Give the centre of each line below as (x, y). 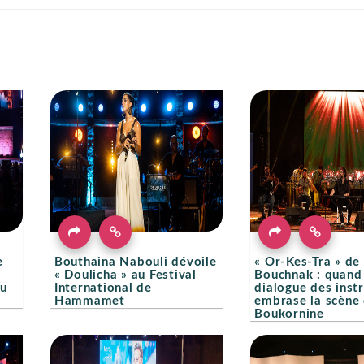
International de (103, 288)
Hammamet (89, 301)
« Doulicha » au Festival (125, 275)
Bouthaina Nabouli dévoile (135, 262)
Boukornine (289, 314)
